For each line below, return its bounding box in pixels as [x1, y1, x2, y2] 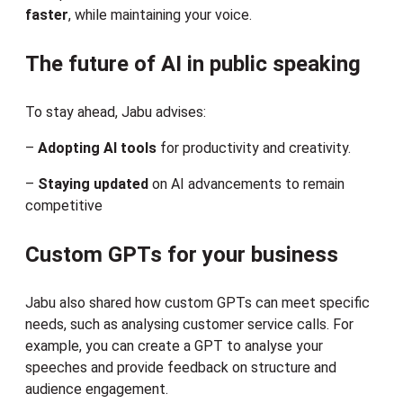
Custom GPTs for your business [25, 242, 338, 268]
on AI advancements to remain [148, 175, 345, 193]
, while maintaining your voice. [68, 6, 252, 24]
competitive [25, 197, 103, 215]
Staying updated [38, 175, 148, 193]
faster [25, 6, 68, 24]
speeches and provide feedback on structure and [25, 359, 336, 377]
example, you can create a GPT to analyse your [25, 337, 323, 355]
